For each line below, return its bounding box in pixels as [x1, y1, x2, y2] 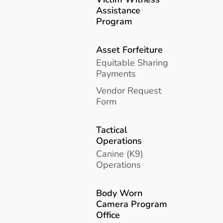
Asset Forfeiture [96, 43, 163, 56]
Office [96, 209, 120, 222]
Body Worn [96, 187, 143, 200]
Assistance [96, 3, 141, 16]
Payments [96, 67, 136, 80]
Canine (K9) [96, 147, 144, 160]
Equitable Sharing [96, 56, 169, 69]
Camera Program [96, 198, 168, 211]
